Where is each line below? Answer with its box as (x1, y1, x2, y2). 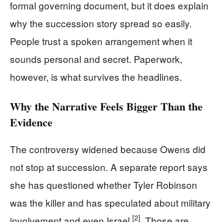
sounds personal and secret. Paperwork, (10, 52, 182, 65)
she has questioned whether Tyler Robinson (10, 177, 197, 191)
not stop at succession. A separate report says (10, 160, 208, 173)
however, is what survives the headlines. (10, 69, 182, 83)
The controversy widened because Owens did (10, 142, 206, 156)
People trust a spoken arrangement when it (10, 34, 192, 48)
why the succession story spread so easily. (10, 16, 192, 30)
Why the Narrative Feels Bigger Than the (10, 98, 203, 114)
